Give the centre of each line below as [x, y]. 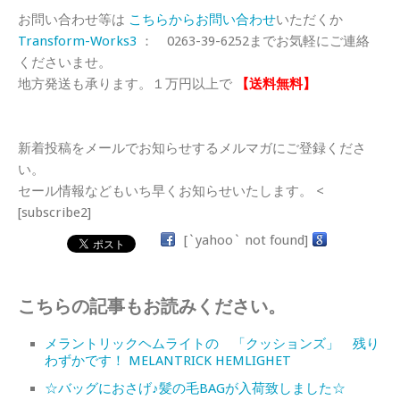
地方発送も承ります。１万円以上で [125, 83]
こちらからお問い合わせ [202, 19]
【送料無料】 [276, 83]
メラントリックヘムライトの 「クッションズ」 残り [212, 343]
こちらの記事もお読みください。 [152, 306]
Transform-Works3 [77, 41]
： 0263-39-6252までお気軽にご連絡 [253, 41]
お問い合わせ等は [73, 19]
